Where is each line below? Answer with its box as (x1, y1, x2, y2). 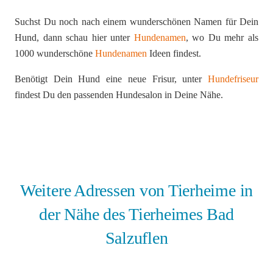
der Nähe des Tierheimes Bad (39, 205, 234, 224)
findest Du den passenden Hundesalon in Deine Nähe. (15, 90, 223, 101)
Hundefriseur (208, 74, 258, 85)
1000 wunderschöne (15, 48, 95, 59)
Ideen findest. (147, 48, 201, 59)
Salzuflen (105, 229, 168, 248)
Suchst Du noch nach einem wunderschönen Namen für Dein (15, 16, 258, 27)
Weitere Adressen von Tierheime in (19, 181, 253, 200)
